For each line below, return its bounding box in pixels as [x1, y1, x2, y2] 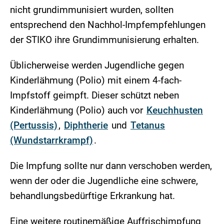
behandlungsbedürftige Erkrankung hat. [10, 190, 175, 202]
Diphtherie [64, 119, 108, 131]
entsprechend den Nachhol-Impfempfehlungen [10, 19, 205, 31]
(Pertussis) [10, 119, 57, 131]
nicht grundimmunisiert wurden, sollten [10, 4, 173, 16]
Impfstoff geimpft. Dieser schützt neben [10, 89, 179, 101]
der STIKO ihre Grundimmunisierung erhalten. [10, 34, 199, 46]
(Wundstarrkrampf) [10, 134, 93, 146]
